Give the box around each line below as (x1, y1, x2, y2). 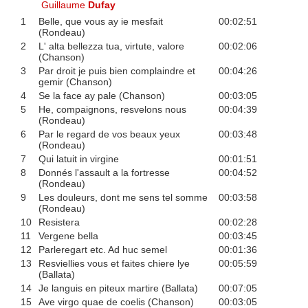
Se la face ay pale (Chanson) (38, 90, 165, 102)
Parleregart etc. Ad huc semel (38, 244, 167, 256)
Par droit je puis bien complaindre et (38, 65, 195, 77)
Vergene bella (38, 230, 98, 242)
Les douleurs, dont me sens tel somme (38, 192, 208, 203)
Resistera (38, 217, 80, 228)
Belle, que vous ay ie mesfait (38, 16, 163, 27)
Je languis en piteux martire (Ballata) (38, 283, 198, 294)
